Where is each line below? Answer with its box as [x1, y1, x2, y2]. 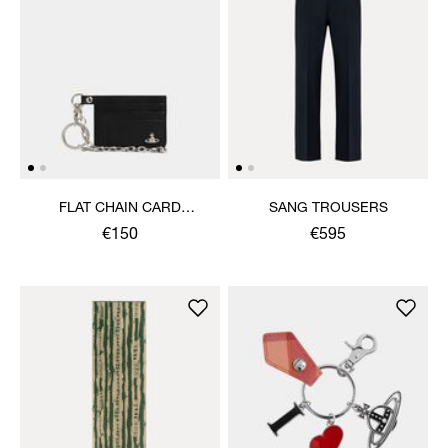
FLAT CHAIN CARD [59, 201, 181, 216]
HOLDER [91, 221, 149, 236]
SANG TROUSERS [268, 201, 388, 216]
